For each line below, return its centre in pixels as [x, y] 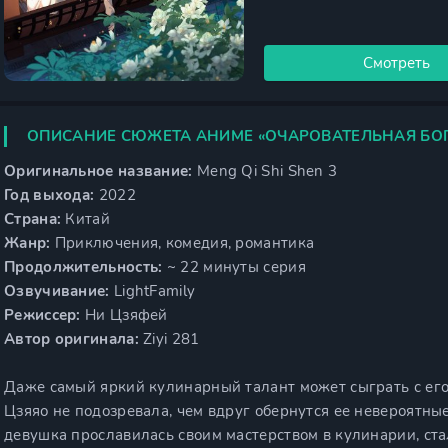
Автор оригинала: [71, 339]
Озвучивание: [57, 291]
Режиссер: [42, 315]
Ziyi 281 [169, 339]
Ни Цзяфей [124, 315]
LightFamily [152, 291]
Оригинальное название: [98, 171]
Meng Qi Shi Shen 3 [265, 171]
